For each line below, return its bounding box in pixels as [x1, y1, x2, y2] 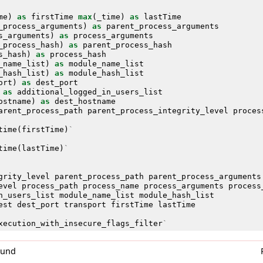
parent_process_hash [82, 40, 172, 49]
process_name [82, 181, 139, 190]
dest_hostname [54, 96, 116, 106]
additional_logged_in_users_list [16, 87, 163, 96]
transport [63, 200, 106, 209]
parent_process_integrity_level [87, 106, 228, 115]
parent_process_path [54, 171, 144, 181]
